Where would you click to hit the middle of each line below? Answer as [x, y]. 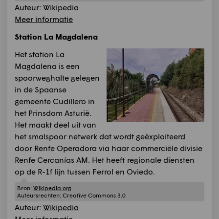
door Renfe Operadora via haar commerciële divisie [109, 148]
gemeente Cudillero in [55, 101]
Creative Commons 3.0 [94, 196]
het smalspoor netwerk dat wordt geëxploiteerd [100, 136]
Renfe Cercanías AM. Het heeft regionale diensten [105, 159]
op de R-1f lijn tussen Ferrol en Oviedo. [85, 171]
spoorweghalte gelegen [57, 77]
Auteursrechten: [40, 196]
